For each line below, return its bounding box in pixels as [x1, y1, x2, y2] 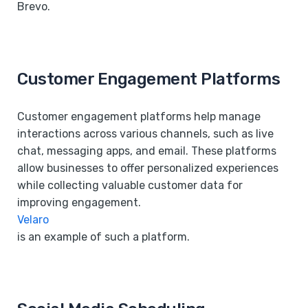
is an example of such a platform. [17, 230, 190, 243]
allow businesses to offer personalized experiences [17, 161, 278, 175]
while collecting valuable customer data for [17, 178, 243, 192]
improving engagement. [17, 195, 141, 209]
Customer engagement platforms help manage [17, 109, 261, 123]
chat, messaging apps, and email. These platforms [17, 144, 276, 157]
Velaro [17, 212, 49, 226]
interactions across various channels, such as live [17, 126, 274, 140]
